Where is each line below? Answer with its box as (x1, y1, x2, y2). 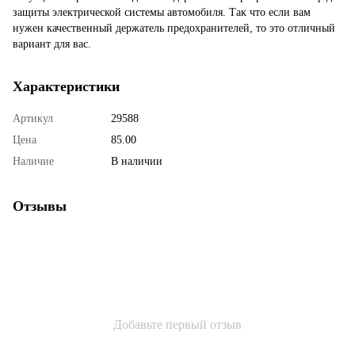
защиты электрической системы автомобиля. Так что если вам (13, 6, 311, 18)
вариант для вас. (13, 37, 91, 50)
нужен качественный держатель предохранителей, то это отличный (13, 21, 335, 34)
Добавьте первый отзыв (113, 317, 242, 331)
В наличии (111, 155, 162, 167)
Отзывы (13, 197, 67, 214)
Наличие (13, 155, 54, 167)
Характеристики (13, 78, 120, 94)
